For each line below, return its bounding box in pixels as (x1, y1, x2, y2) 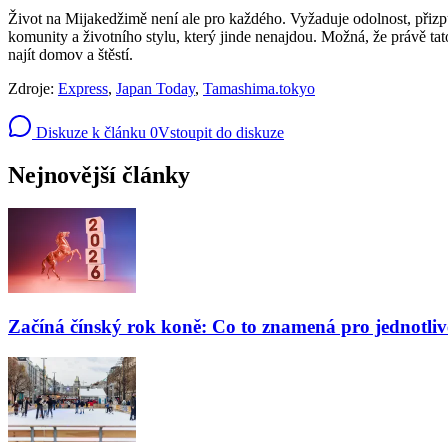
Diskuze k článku (32, 123, 146, 141)
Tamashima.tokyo (203, 79, 315, 97)
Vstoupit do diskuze (158, 123, 284, 141)
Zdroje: (8, 79, 58, 97)
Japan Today (116, 79, 195, 97)
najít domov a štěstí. (8, 45, 133, 63)
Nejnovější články (8, 161, 190, 188)
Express (58, 79, 108, 97)
